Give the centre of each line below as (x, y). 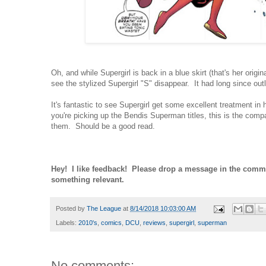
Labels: (67, 223)
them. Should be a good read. (103, 126)
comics (111, 223)
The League (104, 209)
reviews (154, 223)
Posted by (71, 209)
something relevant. (88, 180)
